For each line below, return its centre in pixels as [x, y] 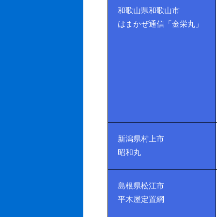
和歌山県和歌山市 [149, 10]
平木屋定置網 [141, 199]
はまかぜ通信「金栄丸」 [160, 24]
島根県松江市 [141, 186]
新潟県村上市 [141, 139]
